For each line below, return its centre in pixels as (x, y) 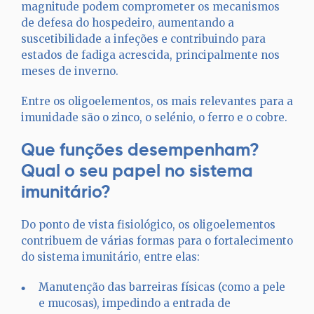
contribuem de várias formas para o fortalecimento (157, 241)
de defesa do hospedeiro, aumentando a (128, 23)
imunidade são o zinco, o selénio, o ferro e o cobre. (156, 117)
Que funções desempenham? (140, 150)
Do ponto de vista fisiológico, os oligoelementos (148, 225)
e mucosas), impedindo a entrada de (135, 303)
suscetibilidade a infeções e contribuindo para (143, 39)
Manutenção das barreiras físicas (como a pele (162, 287)
